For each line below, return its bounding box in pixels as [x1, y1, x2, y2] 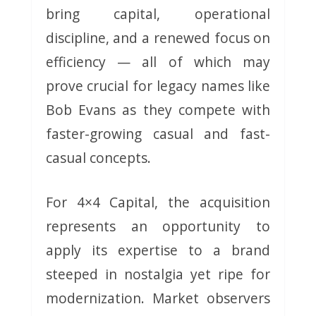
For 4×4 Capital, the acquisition [45, 192, 271, 212]
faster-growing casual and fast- [45, 123, 271, 143]
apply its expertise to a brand [45, 240, 271, 260]
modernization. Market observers [45, 288, 271, 308]
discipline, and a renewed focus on [45, 28, 271, 47]
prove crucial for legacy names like [45, 75, 271, 95]
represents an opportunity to [45, 216, 271, 236]
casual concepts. [45, 147, 151, 167]
